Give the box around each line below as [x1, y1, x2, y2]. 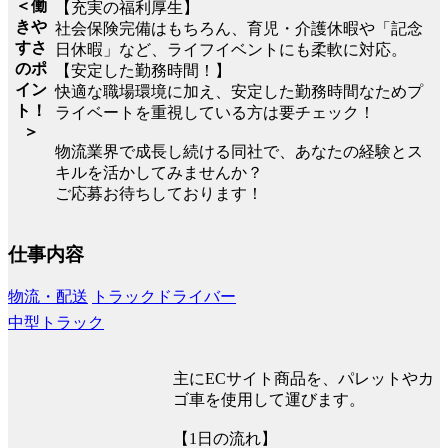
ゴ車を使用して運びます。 [173, 391, 365, 409]
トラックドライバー [92, 288, 236, 306]
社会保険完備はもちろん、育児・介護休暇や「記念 [55, 19, 423, 37]
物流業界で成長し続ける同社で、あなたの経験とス [55, 142, 423, 160]
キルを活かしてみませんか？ [55, 163, 263, 181]
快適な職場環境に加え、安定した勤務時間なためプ [55, 82, 423, 100]
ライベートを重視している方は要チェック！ [55, 103, 375, 121]
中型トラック [8, 314, 104, 332]
